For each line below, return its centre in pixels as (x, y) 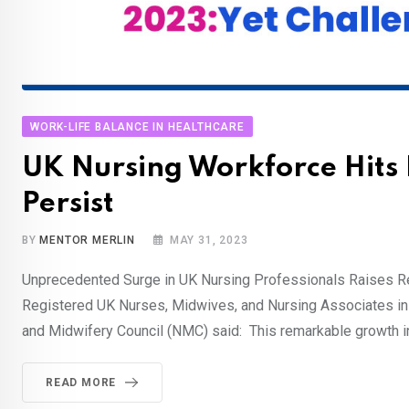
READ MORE (81, 383)
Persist (68, 204)
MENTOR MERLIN (87, 241)
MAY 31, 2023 (209, 241)
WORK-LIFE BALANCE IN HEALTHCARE (137, 127)
